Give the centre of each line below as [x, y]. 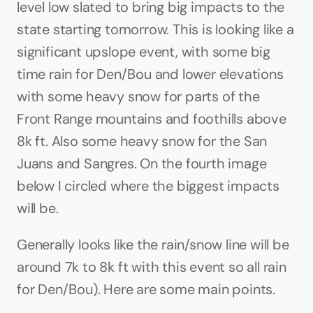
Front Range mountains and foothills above [152, 119]
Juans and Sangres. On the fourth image [142, 163]
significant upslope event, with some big [144, 52]
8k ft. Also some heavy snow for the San [142, 141]
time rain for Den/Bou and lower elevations [150, 74]
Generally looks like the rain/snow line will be [153, 245]
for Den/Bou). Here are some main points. [146, 289]
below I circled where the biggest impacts [148, 186]
